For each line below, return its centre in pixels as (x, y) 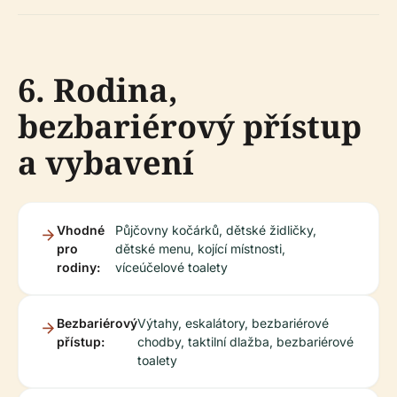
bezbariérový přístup (190, 126)
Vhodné (81, 230)
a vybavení (106, 163)
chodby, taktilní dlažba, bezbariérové (245, 342)
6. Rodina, (98, 90)
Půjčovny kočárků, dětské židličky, (216, 230)
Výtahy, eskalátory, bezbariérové (233, 323)
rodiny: (78, 267)
